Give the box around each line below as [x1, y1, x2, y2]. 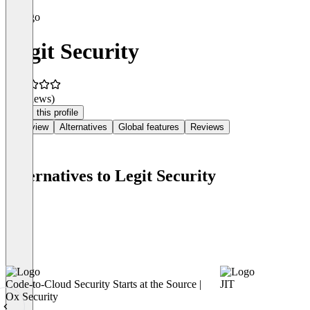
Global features [118, 122, 179, 133]
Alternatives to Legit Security [6, 167, 216, 185]
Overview [11, 122, 48, 133]
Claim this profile [11, 107, 78, 118]
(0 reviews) [6, 93, 55, 105]
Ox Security [6, 291, 58, 303]
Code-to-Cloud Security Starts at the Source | [6, 278, 201, 291]
